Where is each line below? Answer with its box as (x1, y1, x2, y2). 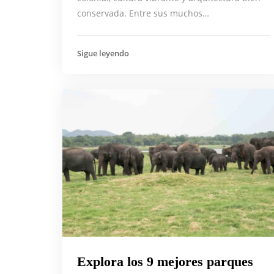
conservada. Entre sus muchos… (77, 7, 209, 19)
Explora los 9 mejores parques (77, 254, 253, 270)
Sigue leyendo (77, 47, 129, 59)
